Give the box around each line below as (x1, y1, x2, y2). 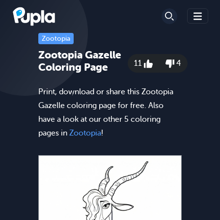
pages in (38, 128, 69, 137)
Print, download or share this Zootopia (38, 87, 173, 96)
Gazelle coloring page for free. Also (38, 101, 164, 110)
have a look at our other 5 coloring (38, 114, 161, 124)
